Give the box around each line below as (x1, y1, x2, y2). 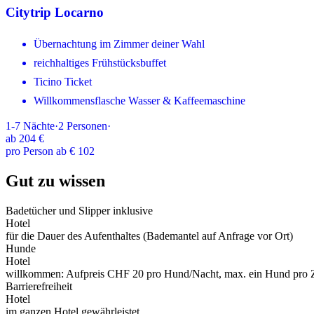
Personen (67, 120, 107, 132)
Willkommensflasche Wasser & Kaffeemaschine (34, 95, 245, 107)
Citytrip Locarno (6, 4, 104, 20)
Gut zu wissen (6, 172, 105, 191)
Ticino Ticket (34, 76, 92, 88)
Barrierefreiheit (6, 280, 72, 293)
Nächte (23, 120, 55, 132)
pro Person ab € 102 (6, 145, 95, 158)
